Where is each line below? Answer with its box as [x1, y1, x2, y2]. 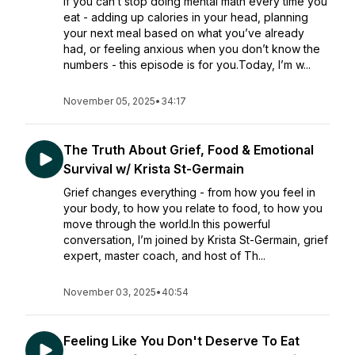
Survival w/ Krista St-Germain [63, 161, 244, 177]
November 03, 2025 [63, 286, 156, 298]
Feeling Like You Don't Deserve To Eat [63, 333, 300, 349]
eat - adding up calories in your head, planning [63, 10, 308, 24]
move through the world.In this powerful [63, 217, 270, 231]
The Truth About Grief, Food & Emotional [63, 142, 314, 158]
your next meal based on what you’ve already [63, 26, 304, 40]
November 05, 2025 [63, 95, 155, 107]
